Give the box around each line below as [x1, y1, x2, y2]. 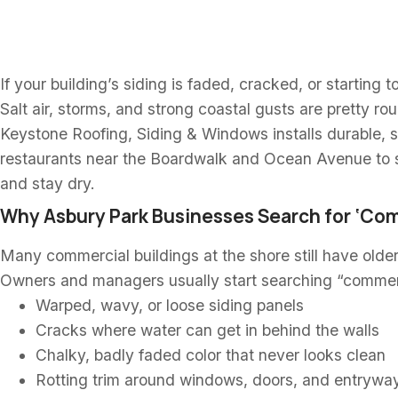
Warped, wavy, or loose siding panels [36, 296, 304, 314]
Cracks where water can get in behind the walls [36, 321, 379, 339]
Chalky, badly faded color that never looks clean [36, 346, 386, 364]
